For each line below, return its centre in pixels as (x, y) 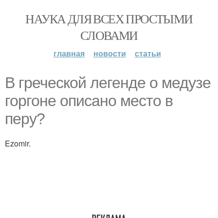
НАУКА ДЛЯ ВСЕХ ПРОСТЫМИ (109, 18)
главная (69, 53)
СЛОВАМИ (109, 35)
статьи (148, 53)
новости (109, 53)
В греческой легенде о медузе (108, 83)
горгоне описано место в (89, 101)
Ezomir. (18, 143)
